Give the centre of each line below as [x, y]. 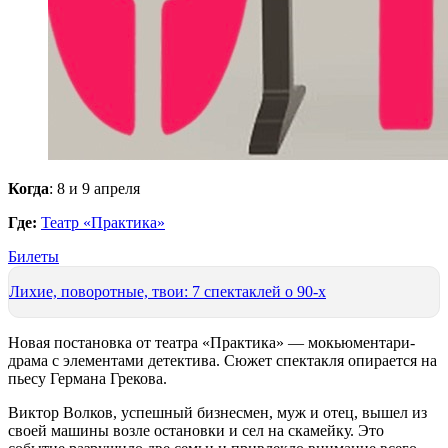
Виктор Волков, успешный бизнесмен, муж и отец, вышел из [217, 413]
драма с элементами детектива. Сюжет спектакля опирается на [222, 361]
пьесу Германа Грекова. [87, 379]
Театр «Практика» [103, 223]
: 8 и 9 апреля [94, 189]
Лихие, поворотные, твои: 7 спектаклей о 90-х [167, 292]
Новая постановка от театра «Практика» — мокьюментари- [211, 343]
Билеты [33, 257]
